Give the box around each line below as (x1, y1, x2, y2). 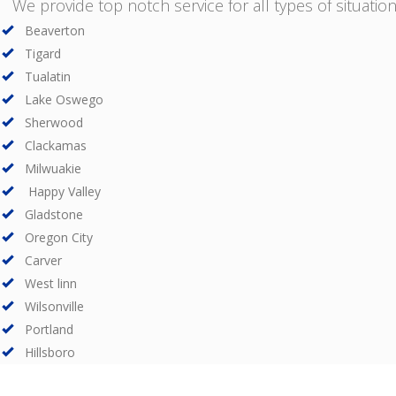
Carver (25, 251, 62, 269)
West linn (25, 274, 77, 292)
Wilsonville (25, 297, 84, 315)
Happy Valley (25, 182, 101, 200)
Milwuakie (25, 159, 81, 177)
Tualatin (25, 67, 71, 85)
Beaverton (25, 21, 85, 39)
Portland (25, 320, 73, 338)
